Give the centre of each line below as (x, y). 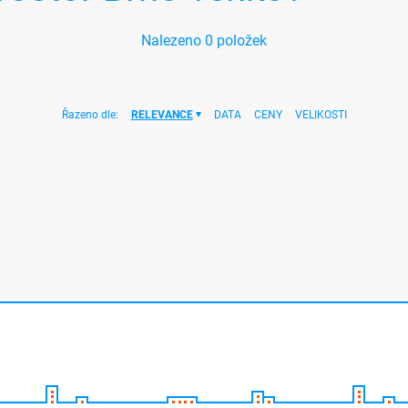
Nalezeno (173, 41)
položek (240, 41)
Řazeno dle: (90, 115)
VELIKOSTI (321, 115)
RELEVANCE (162, 115)
